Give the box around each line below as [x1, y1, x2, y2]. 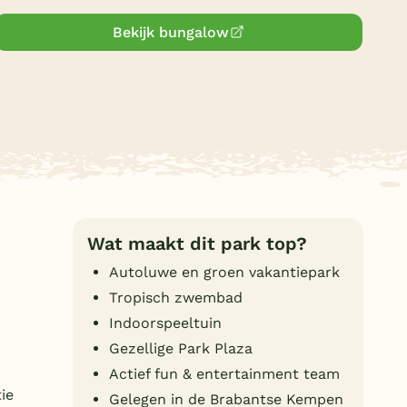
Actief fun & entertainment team [109, 364, 340, 382]
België [36, 45, 78, 63]
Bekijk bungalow [113, 23, 230, 41]
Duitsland [36, 11, 104, 29]
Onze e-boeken [22, 140, 129, 158]
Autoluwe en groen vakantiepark [109, 263, 340, 281]
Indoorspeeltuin [109, 313, 222, 332]
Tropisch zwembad [109, 288, 243, 306]
